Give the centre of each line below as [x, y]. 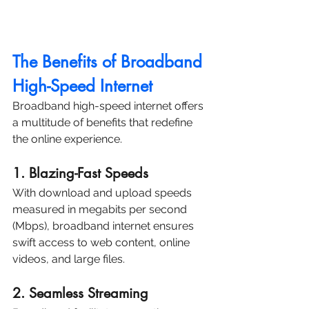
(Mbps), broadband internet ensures [104, 226]
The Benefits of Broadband [110, 62]
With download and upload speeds [103, 193]
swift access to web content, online [102, 243]
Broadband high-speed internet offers [109, 106]
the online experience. [67, 139]
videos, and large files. [69, 259]
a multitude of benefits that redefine [104, 123]
